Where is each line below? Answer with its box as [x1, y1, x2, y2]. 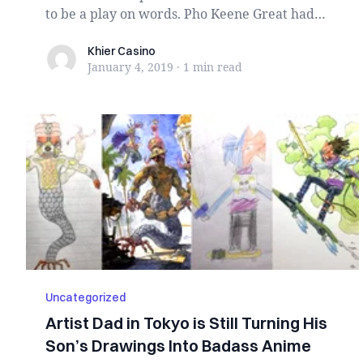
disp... [45, 24, 81, 42]
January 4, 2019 [88, 59, 173, 75]
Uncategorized [45, 290, 126, 305]
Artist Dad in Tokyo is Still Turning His [45, 313, 327, 333]
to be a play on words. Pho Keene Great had [45, 5, 314, 23]
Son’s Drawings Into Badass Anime [45, 335, 311, 356]
